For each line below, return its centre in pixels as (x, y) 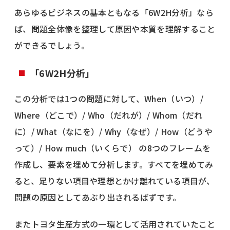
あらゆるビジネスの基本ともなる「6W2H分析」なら (114, 12)
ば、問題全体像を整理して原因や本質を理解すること (115, 28)
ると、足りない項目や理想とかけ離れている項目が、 (115, 180)
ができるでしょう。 (52, 45)
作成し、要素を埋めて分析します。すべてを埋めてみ (114, 164)
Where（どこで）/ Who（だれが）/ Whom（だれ (109, 115)
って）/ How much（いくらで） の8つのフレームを (113, 148)
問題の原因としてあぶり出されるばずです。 (98, 197)
